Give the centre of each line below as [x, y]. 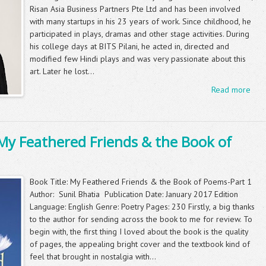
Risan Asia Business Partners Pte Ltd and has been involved [135, 9]
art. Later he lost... [62, 71]
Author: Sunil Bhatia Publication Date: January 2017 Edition [134, 194]
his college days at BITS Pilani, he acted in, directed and [129, 46]
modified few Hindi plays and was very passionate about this [138, 59]
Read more [231, 90]
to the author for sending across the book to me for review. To [141, 219]
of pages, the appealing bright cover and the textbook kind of [140, 244]
